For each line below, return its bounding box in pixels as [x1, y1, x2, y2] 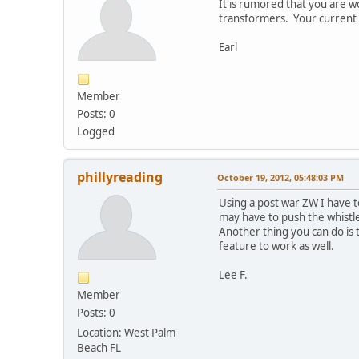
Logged [77, 123, 115, 139]
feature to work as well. [219, 238, 335, 253]
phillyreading [77, 167, 163, 186]
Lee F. [219, 267, 248, 282]
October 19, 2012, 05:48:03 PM [217, 171, 345, 184]
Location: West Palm [77, 325, 176, 340]
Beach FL [77, 340, 122, 355]
